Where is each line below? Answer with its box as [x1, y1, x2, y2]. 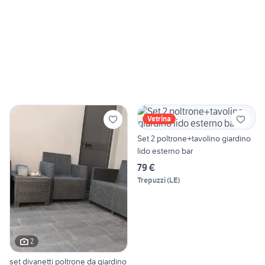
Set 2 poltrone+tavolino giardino [137, 133, 251, 144]
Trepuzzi [137, 176, 166, 185]
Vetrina [147, 114, 171, 124]
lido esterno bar [137, 146, 193, 157]
